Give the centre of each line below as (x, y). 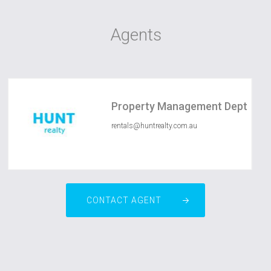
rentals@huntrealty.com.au (155, 126)
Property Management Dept (180, 106)
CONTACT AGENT (124, 201)
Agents (135, 35)
